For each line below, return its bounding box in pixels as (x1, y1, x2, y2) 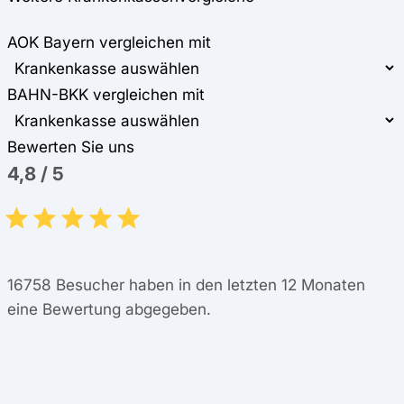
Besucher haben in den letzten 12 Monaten (51, 274, 365, 294)
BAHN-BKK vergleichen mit (7, 85, 205, 105)
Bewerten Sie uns (7, 137, 134, 157)
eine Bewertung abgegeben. (7, 298, 211, 318)
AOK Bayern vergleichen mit (7, 32, 211, 52)
